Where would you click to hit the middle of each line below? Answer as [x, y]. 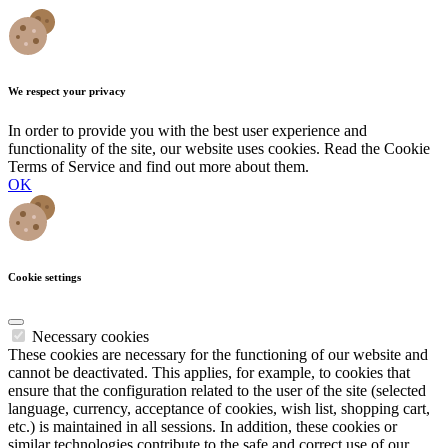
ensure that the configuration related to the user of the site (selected [217, 390]
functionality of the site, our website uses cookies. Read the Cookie [219, 148]
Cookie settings [44, 276]
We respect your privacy [67, 90]
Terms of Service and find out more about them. [158, 166]
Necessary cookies [90, 336]
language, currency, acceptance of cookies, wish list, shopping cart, [219, 408]
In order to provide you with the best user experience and [187, 130]
